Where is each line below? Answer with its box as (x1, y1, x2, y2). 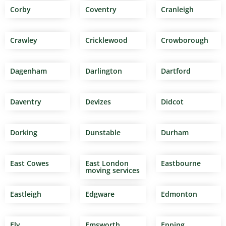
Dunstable (85, 128, 121, 138)
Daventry (10, 97, 41, 107)
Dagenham (10, 66, 47, 76)
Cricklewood (85, 35, 128, 45)
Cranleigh (160, 5, 194, 15)
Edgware (85, 189, 115, 199)
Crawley (10, 35, 37, 45)
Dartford (160, 66, 191, 76)
